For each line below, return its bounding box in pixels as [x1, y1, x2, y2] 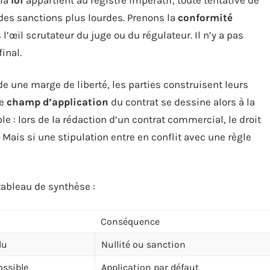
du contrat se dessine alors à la [108, 95, 255, 108]
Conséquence [101, 215, 160, 227]
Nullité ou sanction [101, 238, 186, 250]
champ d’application [7, 95, 108, 108]
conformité [178, 11, 233, 24]
